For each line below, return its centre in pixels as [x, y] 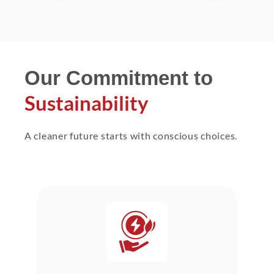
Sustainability [87, 103]
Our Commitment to [119, 78]
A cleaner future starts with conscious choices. [131, 135]
